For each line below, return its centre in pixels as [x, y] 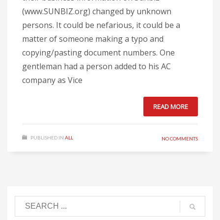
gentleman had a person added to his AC [96, 66]
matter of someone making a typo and [93, 39]
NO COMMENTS [180, 138]
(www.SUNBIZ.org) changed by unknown [97, 11]
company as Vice [52, 80]
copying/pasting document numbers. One [98, 52]
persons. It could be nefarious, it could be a [101, 25]
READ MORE [171, 106]
